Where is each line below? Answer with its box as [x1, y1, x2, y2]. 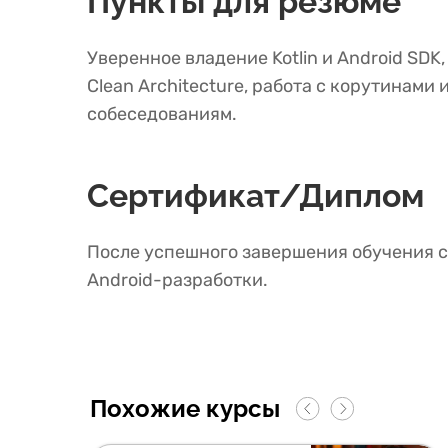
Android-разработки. [87, 269, 268, 291]
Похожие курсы [90, 394, 280, 423]
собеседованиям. [87, 103, 237, 125]
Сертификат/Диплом [87, 177, 424, 214]
